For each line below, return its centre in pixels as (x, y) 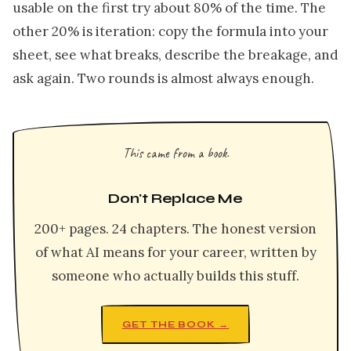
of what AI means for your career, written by (175, 252)
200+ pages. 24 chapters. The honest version (175, 228)
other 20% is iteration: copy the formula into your (170, 32)
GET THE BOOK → (175, 325)
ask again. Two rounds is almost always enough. (163, 79)
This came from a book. (175, 153)
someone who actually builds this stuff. (175, 275)
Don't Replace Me (175, 198)
